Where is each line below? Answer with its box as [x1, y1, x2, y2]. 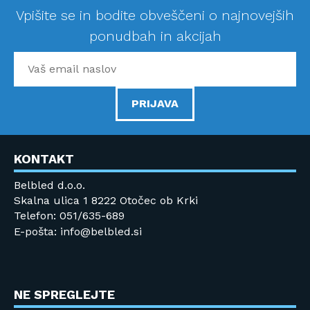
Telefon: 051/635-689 [14, 208, 125, 222]
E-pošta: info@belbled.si [14, 224, 142, 238]
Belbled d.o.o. [14, 178, 85, 192]
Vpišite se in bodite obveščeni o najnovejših [16, 6, 294, 24]
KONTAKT [14, 151, 74, 166]
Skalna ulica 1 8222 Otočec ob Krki [14, 193, 198, 207]
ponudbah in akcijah [89, 27, 221, 44]
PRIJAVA [131, 96, 179, 110]
